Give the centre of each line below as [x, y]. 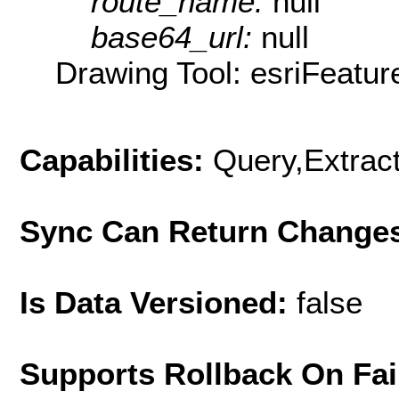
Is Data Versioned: [158, 302]
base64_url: [176, 37]
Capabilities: [116, 159]
